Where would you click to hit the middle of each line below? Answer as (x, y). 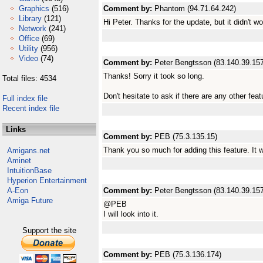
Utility (28, 48)
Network (33, 28)
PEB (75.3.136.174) (188, 254)
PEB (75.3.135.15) (186, 136)
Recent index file (31, 108)
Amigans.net (28, 151)
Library (30, 18)
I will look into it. (131, 214)
